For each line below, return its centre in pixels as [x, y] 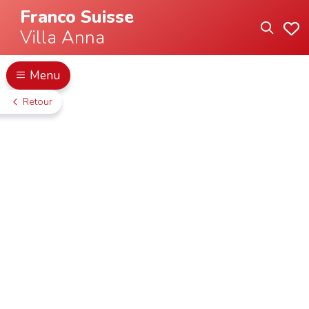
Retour [38, 101]
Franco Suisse [77, 17]
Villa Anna [62, 38]
